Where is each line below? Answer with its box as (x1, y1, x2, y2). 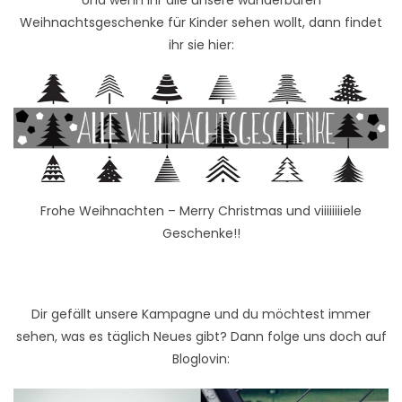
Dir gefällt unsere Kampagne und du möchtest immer (31, 304, 371, 323)
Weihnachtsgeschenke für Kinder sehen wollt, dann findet (20, 13, 382, 31)
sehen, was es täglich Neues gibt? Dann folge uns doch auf (15, 327, 387, 345)
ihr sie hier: (168, 35, 234, 54)
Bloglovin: (172, 349, 230, 368)
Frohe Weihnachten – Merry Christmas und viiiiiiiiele (40, 201, 362, 220)
